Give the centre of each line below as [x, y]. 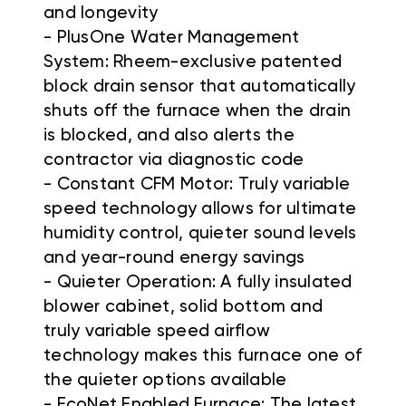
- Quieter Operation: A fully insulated [198, 283]
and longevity [101, 14]
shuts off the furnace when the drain [197, 111]
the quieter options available [165, 381]
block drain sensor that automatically [200, 87]
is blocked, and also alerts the [169, 136]
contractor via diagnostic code [174, 160]
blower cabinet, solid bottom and [183, 307]
